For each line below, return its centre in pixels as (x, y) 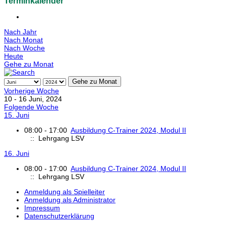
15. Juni (17, 115)
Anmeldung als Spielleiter (65, 192)
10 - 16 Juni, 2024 (33, 99)
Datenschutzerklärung (59, 216)
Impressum (42, 208)
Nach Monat (23, 40)
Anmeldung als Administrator (70, 200)
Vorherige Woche (32, 91)
